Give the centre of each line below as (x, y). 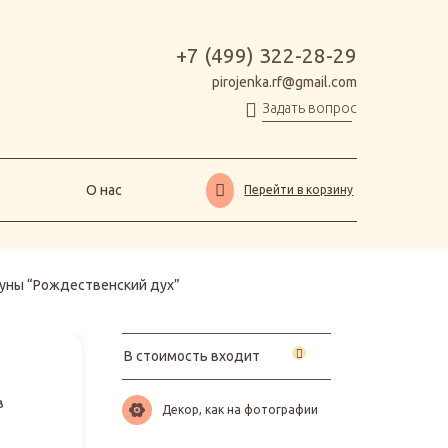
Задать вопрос (309, 108)
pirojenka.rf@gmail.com (284, 82)
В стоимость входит (192, 356)
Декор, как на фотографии (240, 410)
